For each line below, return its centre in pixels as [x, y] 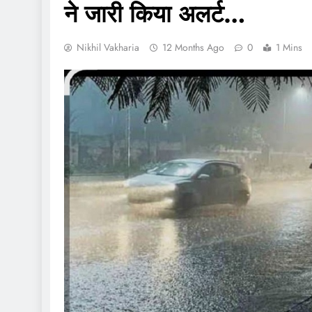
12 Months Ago [193, 47]
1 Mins [289, 47]
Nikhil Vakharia [108, 47]
